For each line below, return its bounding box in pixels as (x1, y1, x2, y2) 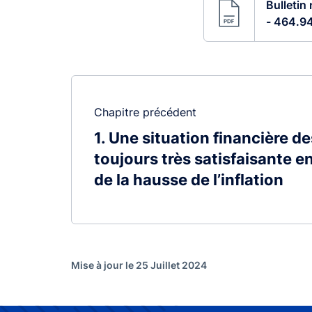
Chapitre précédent (94, 105, 196, 120)
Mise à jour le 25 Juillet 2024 (71, 259, 207, 272)
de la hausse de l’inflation (94, 171, 283, 189)
